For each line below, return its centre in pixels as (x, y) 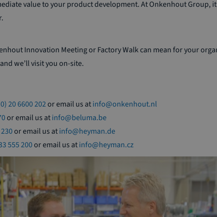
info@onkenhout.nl (125, 104)
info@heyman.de (87, 132)
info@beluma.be (79, 118)
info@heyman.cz (106, 145)
